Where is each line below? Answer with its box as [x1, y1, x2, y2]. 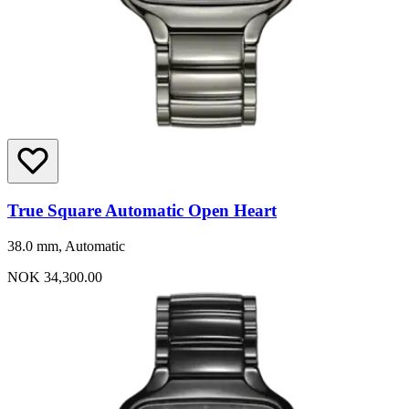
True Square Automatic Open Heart [7, 200, 277, 220]
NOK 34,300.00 [7, 268, 102, 285]
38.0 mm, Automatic [7, 237, 125, 254]
